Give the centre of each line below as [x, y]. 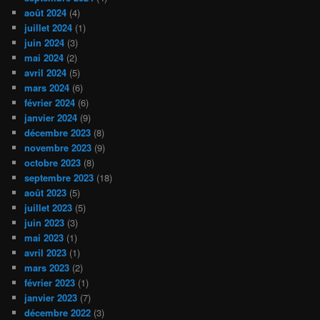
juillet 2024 [49, 28]
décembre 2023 [58, 133]
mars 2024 [47, 88]
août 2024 [46, 13]
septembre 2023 [59, 178]
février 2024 [50, 103]
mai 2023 [44, 238]
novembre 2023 [58, 148]
